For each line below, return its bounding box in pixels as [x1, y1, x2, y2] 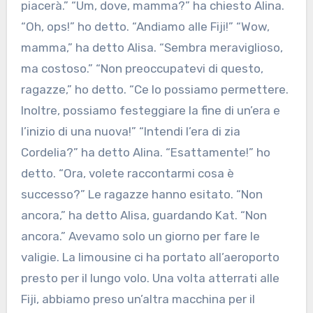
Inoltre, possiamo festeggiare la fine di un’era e [20, 103, 280, 118]
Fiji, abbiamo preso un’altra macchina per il [20, 292, 255, 307]
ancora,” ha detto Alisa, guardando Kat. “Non [20, 208, 267, 223]
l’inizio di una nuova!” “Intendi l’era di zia [20, 124, 240, 139]
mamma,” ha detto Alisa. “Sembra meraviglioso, [20, 41, 283, 55]
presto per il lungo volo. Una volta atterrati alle [20, 271, 279, 286]
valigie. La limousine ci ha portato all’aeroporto [20, 250, 279, 265]
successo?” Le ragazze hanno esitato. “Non [20, 187, 263, 202]
